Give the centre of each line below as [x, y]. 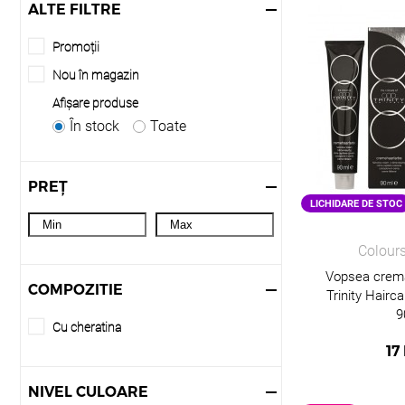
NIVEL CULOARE [88, 392]
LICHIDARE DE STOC [356, 203]
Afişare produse [95, 103]
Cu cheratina [86, 327]
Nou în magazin [95, 75]
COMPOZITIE [75, 290]
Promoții [75, 47]
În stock [94, 126]
